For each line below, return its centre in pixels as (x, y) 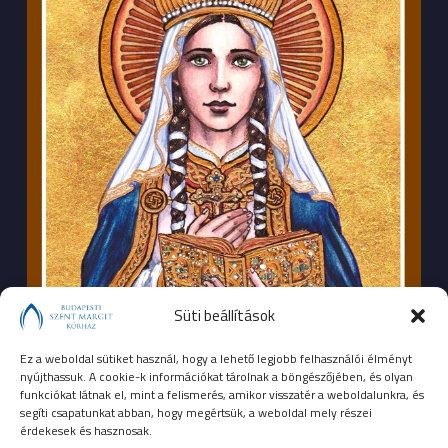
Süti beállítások (224, 316)
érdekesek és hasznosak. (86, 430)
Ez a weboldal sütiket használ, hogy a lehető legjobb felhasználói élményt (216, 358)
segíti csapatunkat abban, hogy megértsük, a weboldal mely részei (196, 412)
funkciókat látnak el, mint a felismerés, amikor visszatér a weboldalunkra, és (222, 394)
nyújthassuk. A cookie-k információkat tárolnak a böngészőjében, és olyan (216, 376)
